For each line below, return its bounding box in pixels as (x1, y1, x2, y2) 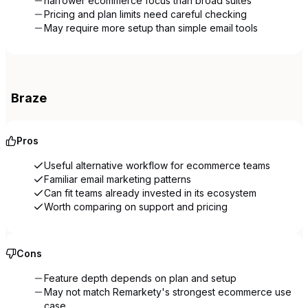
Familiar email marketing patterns (44, 173, 191, 186)
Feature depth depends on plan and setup (44, 272, 236, 285)
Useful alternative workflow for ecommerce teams (44, 159, 270, 172)
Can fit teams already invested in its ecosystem (44, 187, 256, 199)
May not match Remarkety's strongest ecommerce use (44, 286, 291, 298)
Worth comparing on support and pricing (44, 201, 228, 213)
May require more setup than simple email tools (44, 22, 258, 34)
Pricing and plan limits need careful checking (44, 8, 247, 21)
